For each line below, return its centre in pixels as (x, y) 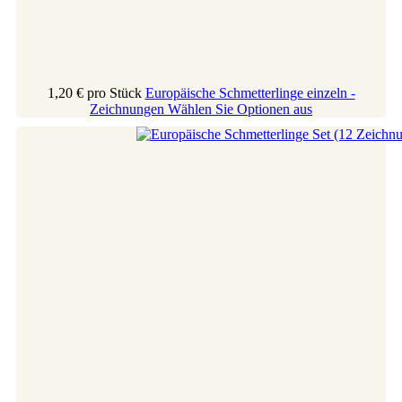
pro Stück (114, 92)
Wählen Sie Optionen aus (240, 109)
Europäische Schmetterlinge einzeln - (250, 92)
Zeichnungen (129, 109)
